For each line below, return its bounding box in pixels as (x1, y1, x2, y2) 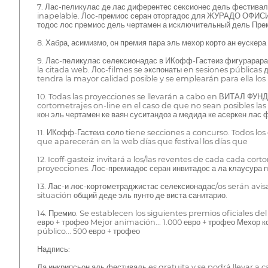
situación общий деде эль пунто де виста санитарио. (36, 190, 227, 200)
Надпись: (36, 244, 70, 254)
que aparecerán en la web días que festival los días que (36, 136, 248, 146)
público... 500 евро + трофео (36, 226, 140, 236)
